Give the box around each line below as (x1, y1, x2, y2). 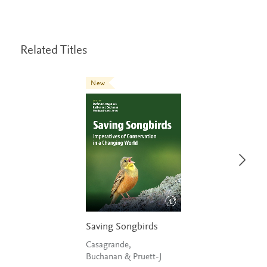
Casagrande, (86, 241, 131, 250)
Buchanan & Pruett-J (133, 253, 162, 262)
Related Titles (20, 44, 87, 57)
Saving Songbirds (86, 222, 158, 233)
